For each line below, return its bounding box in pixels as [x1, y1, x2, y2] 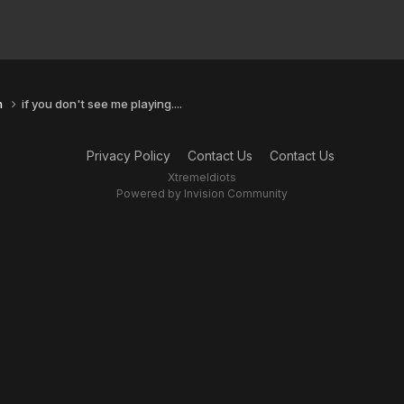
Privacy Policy [87, 147, 170, 163]
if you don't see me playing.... [22, 96, 182, 111]
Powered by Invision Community [116, 186, 288, 200]
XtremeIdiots [168, 170, 236, 184]
